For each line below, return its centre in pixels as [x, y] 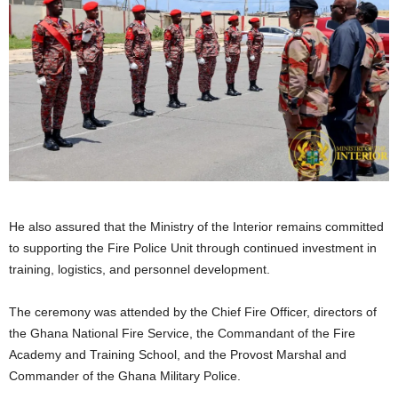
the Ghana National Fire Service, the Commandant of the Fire [182, 334]
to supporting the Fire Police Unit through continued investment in [193, 248]
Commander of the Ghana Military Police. [125, 376]
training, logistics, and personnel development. [139, 270]
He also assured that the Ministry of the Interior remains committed [196, 227]
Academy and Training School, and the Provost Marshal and [178, 355]
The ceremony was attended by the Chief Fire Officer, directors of [193, 312]
